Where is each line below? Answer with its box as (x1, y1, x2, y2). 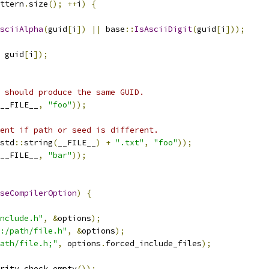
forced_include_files (106, 238, 202, 249)
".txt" (115, 138, 144, 148)
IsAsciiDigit (134, 24, 192, 34)
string (24, 138, 53, 148)
